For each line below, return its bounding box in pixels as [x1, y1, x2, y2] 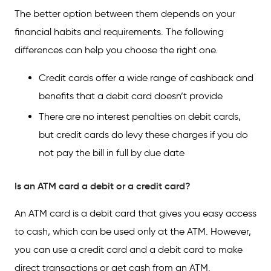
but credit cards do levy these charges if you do [39, 129, 248, 140]
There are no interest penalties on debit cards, [39, 111, 241, 122]
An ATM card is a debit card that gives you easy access [15, 207, 256, 219]
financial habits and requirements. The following [15, 26, 224, 38]
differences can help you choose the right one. [15, 44, 218, 56]
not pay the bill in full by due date [39, 147, 184, 158]
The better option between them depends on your [15, 8, 235, 19]
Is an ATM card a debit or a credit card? [15, 180, 191, 192]
